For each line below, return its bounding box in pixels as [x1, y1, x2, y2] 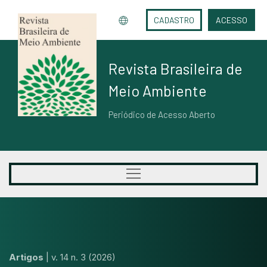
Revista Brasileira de [108, 60, 243, 77]
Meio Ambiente [108, 82, 207, 100]
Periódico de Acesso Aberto [108, 109, 215, 120]
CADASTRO [154, 15, 194, 25]
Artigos [9, 252, 46, 263]
